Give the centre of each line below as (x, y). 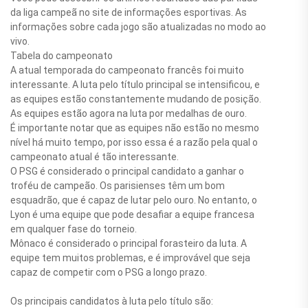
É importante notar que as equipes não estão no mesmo (135, 128)
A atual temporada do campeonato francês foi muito (127, 70)
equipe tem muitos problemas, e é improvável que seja (130, 258)
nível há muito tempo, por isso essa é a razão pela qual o (134, 143)
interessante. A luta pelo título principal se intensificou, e (135, 85)
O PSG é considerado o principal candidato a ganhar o (127, 172)
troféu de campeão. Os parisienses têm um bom (118, 186)
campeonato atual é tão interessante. (95, 157)
